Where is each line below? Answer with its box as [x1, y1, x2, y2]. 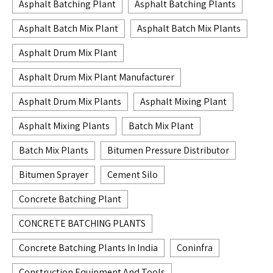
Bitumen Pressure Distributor [107, 143, 229, 157]
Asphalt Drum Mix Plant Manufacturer [19, 70, 174, 83]
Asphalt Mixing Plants [19, 119, 110, 132]
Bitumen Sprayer [19, 168, 88, 181]
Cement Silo [107, 168, 158, 181]
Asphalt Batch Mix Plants [137, 21, 241, 35]
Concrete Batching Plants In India [19, 241, 158, 254]
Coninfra [177, 241, 213, 254]
